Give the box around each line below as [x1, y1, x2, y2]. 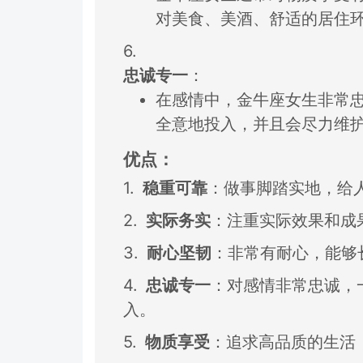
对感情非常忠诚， [227, 275, 357, 295]
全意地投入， [156, 114, 253, 134]
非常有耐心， [228, 242, 325, 263]
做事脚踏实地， [224, 177, 337, 198]
